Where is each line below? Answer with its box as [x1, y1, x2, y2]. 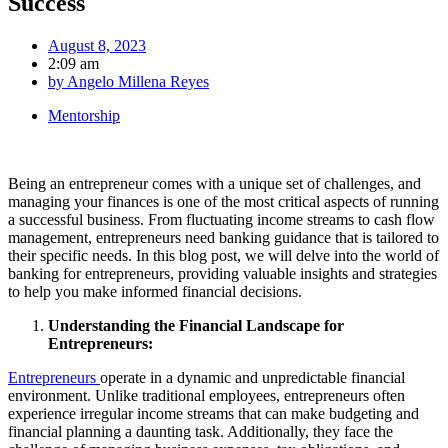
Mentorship [48, 106, 120, 124]
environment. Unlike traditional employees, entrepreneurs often [8, 386, 405, 404]
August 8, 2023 [48, 36, 146, 54]
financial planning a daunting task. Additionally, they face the [8, 422, 393, 440]
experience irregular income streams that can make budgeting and [8, 404, 419, 422]
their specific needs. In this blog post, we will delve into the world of [8, 246, 439, 264]
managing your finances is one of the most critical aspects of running [8, 192, 439, 210]
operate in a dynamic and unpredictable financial [100, 368, 405, 386]
